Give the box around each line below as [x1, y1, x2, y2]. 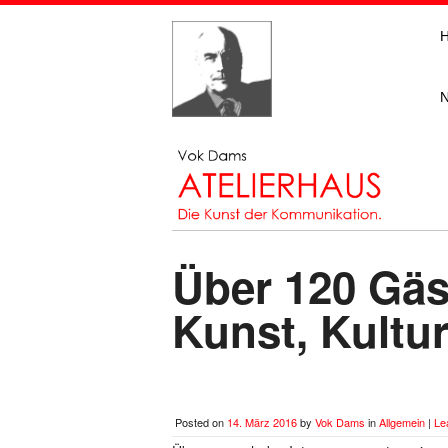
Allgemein [379, 413, 425, 430]
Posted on [175, 413, 227, 430]
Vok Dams [315, 413, 365, 430]
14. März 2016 [227, 413, 297, 430]
